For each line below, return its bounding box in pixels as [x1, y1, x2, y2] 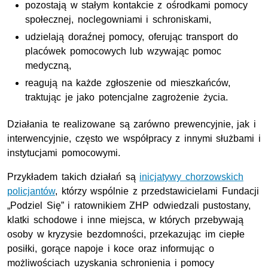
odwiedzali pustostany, [149, 200, 251, 211]
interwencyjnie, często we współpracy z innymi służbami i [7, 133, 261, 144]
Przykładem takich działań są [7, 172, 140, 182]
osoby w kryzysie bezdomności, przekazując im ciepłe [7, 229, 245, 240]
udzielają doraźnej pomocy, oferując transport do [25, 32, 238, 42]
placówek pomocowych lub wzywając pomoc [25, 46, 222, 57]
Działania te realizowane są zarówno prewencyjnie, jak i [7, 119, 256, 130]
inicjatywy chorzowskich [139, 172, 243, 182]
